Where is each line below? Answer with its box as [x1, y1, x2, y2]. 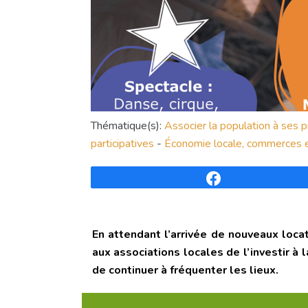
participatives [91, 136, 154, 152]
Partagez [225, 173, 261, 184]
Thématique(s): [91, 118, 164, 134]
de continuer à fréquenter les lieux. [92, 263, 278, 278]
